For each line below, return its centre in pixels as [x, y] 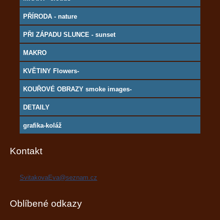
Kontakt [26, 151]
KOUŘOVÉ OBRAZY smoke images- [77, 89]
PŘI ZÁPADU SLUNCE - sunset [69, 35]
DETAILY [36, 108]
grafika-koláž [42, 126]
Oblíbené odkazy [46, 204]
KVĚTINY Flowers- [51, 71]
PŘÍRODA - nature [50, 17]
